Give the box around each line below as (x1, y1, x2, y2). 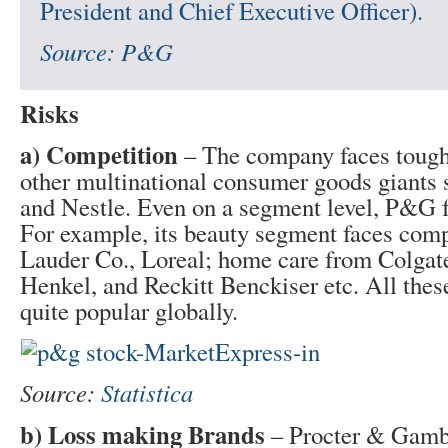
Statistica (101, 376, 193, 409)
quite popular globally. (20, 294, 238, 327)
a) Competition (20, 136, 178, 172)
